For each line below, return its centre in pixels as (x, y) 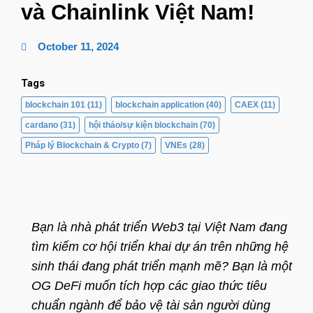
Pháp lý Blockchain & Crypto (82, 145)
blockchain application (160, 104)
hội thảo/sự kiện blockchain (143, 125)
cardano (42, 125)
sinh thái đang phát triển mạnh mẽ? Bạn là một (162, 267)
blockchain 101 (55, 104)
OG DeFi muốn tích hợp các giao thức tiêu (149, 286)
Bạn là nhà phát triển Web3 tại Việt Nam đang (159, 227)
